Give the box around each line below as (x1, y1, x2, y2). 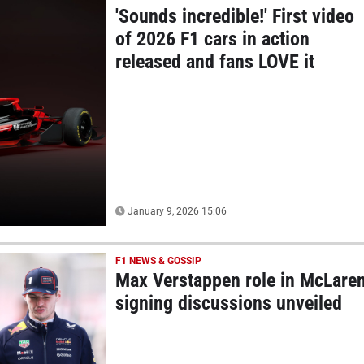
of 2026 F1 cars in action (115, 27, 310, 50)
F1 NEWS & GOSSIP (115, 254, 201, 266)
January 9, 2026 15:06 (124, 205, 227, 217)
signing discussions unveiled (115, 291, 342, 314)
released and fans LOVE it (115, 50, 314, 73)
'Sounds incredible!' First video (115, 4, 354, 28)
